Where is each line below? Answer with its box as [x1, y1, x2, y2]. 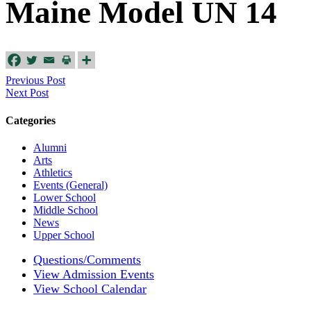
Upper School [33, 228, 94, 241]
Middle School [33, 203, 98, 216]
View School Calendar [33, 281, 146, 296]
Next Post [6, 87, 49, 99]
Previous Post [6, 74, 65, 87]
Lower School [33, 191, 96, 203]
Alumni [33, 141, 67, 153]
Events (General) [33, 178, 108, 191]
